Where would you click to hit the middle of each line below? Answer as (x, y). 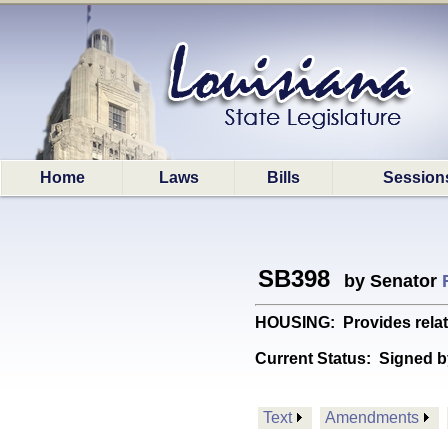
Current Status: (317, 358)
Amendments (372, 417)
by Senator (388, 281)
